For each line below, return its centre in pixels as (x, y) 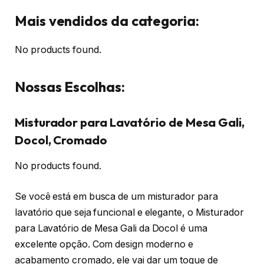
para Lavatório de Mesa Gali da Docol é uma (111, 228)
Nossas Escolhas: (70, 87)
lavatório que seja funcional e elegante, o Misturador (129, 212)
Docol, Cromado (61, 140)
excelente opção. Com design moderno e (104, 244)
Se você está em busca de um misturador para (116, 196)
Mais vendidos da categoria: (107, 21)
